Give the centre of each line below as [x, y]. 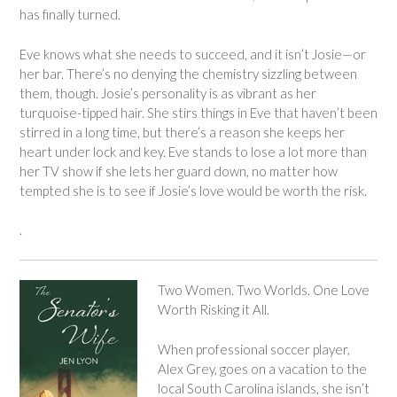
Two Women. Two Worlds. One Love [263, 290]
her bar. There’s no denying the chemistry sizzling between [188, 73]
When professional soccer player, [253, 349]
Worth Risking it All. [213, 309]
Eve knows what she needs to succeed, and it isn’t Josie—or [193, 54]
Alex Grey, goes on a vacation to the [262, 368]
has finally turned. [70, 14]
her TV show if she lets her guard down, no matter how [179, 171]
